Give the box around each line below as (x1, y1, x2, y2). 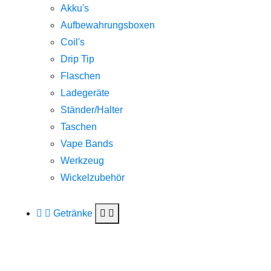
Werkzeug (60, 155, 104, 166)
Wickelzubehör (60, 172, 125, 183)
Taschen (60, 121, 97, 132)
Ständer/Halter (60, 104, 123, 115)
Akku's (60, 2, 89, 13)
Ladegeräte (60, 87, 109, 98)
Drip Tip (60, 53, 94, 64)
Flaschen (60, 70, 100, 81)
